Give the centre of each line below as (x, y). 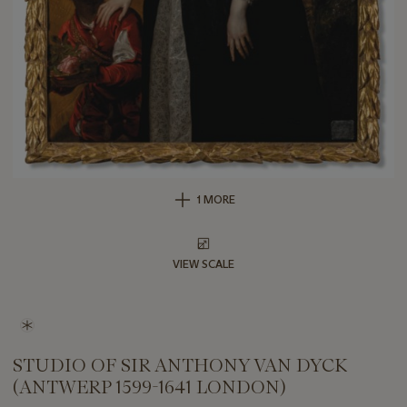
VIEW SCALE (203, 264)
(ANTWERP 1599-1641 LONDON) (149, 387)
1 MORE (216, 200)
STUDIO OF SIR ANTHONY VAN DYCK (180, 366)
